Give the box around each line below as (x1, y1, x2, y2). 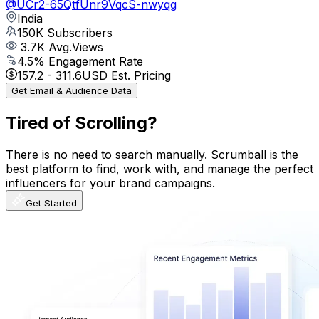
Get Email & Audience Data (11, 84, 132, 96)
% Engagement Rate (33, 53, 143, 68)
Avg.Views (45, 39, 103, 54)
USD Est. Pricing (82, 68, 171, 83)
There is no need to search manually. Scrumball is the (6, 147, 298, 162)
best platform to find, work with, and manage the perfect (6, 161, 313, 176)
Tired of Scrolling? (6, 112, 157, 133)
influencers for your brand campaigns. (6, 175, 215, 190)
